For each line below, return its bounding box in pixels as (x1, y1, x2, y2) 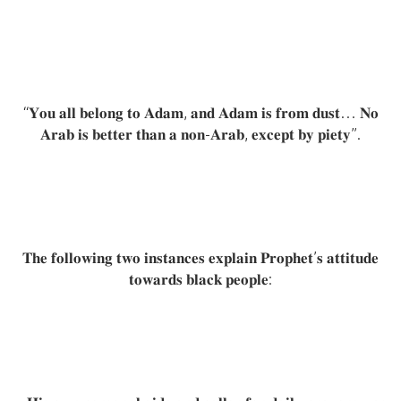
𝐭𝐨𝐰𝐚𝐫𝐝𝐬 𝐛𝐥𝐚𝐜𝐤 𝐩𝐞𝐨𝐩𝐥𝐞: (129, 270, 272, 288)
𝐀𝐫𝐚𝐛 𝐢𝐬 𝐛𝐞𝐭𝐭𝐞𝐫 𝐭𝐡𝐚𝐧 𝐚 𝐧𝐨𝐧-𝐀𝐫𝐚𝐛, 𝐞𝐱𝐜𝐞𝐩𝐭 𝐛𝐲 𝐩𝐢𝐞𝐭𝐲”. (40, 125, 361, 143)
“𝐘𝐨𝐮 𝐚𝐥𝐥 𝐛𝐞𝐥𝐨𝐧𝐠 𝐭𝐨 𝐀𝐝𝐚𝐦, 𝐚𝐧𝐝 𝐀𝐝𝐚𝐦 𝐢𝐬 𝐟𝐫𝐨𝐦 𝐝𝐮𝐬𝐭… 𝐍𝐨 (22, 104, 379, 122)
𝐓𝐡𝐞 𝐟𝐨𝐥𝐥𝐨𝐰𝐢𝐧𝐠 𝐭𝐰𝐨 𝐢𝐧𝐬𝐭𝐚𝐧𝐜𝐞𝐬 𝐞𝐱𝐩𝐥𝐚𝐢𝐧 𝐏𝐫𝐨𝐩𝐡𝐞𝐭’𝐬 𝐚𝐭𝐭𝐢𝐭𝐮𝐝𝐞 (22, 249, 379, 267)
